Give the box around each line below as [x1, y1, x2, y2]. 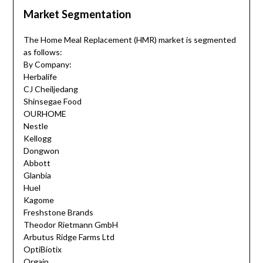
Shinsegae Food [23, 96, 82, 107]
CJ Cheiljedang [23, 84, 78, 95]
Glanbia [23, 170, 51, 181]
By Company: [23, 59, 73, 70]
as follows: [23, 47, 62, 58]
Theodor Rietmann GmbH [23, 220, 118, 230]
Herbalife [23, 72, 57, 82]
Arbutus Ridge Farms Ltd [23, 232, 114, 242]
